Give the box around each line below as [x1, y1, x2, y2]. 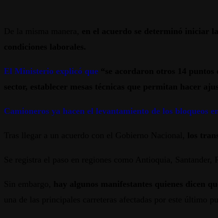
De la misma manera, [4, 26, 79, 36]
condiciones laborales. [4, 42, 86, 52]
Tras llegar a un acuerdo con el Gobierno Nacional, [4, 130, 187, 141]
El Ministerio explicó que [4, 66, 98, 76]
